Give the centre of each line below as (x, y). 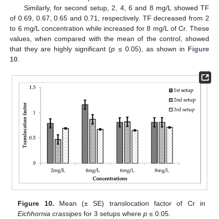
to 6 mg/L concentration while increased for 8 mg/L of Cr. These (109, 28)
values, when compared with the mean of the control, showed (109, 38)
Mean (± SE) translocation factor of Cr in (130, 204)
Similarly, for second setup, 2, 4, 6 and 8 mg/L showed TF (116, 8)
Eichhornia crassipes (50, 214)
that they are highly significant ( (61, 49)
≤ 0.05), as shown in (152, 49)
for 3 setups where (113, 214)
